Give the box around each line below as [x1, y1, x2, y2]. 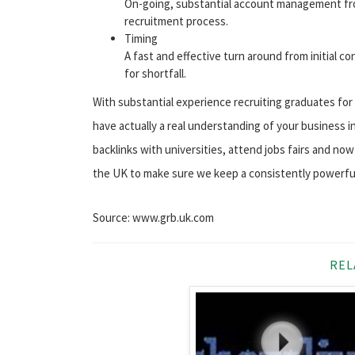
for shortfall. [124, 65, 186, 81]
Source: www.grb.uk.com [93, 209, 214, 225]
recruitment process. [124, 13, 228, 29]
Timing [124, 30, 158, 46]
